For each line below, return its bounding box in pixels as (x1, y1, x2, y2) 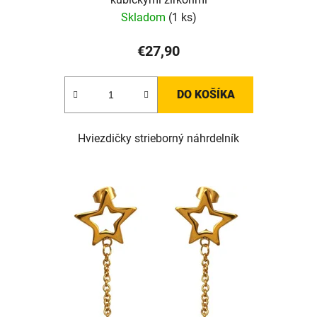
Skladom (120, 11, 168, 25)
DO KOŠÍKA (176, 88, 235, 102)
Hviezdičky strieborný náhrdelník (78, 132, 239, 146)
